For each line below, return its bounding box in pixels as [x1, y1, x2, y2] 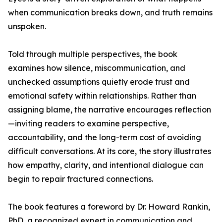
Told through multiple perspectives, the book [8, 49, 177, 59]
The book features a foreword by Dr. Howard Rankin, [8, 202, 210, 212]
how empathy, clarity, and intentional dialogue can [8, 160, 204, 170]
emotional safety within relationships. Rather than [8, 91, 196, 101]
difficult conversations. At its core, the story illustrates [8, 146, 211, 157]
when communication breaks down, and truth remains [8, 7, 213, 18]
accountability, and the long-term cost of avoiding [8, 132, 201, 143]
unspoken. [8, 21, 46, 32]
